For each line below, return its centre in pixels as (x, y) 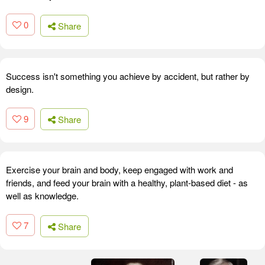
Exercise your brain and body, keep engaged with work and (119, 170)
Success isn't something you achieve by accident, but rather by (128, 76)
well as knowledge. (42, 196)
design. (20, 89)
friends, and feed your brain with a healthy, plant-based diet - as (127, 183)
